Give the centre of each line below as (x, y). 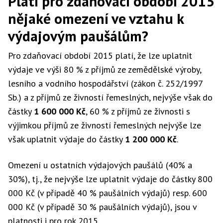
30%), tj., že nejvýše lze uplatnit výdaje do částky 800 (110, 179)
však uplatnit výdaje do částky (66, 139)
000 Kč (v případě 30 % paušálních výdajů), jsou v (102, 207)
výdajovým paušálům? (78, 36)
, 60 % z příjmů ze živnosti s (138, 111)
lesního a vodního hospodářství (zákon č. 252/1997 (105, 83)
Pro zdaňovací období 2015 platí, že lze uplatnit (100, 56)
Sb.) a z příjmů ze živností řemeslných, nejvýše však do (110, 97)
